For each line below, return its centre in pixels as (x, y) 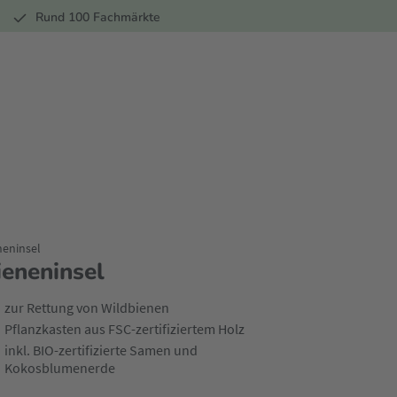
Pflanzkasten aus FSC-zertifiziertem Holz (124, 329)
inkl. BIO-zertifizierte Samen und (101, 350)
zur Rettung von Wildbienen (86, 307)
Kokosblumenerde (59, 368)
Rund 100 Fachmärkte (98, 17)
